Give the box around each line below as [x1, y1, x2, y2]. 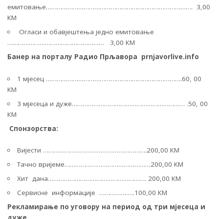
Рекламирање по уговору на [7, 202, 110, 211]
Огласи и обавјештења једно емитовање [17, 27, 154, 36]
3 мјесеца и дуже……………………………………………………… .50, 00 [17, 99, 208, 108]
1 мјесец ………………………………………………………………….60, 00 [17, 74, 201, 83]
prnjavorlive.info [141, 52, 201, 61]
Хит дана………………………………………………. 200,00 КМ [17, 174, 181, 183]
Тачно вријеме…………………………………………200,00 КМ [17, 160, 183, 169]
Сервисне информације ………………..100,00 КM [17, 188, 167, 197]
